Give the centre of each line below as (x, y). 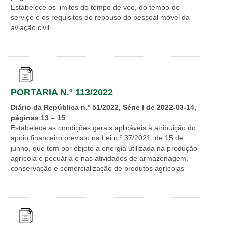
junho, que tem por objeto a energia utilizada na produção (104, 148)
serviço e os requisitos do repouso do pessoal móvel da (100, 18)
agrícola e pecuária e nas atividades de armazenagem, (99, 159)
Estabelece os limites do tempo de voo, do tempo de (95, 7)
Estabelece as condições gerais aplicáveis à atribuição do (103, 128)
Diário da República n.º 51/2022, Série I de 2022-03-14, (104, 108)
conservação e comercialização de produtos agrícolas (97, 169)
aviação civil (30, 28)
